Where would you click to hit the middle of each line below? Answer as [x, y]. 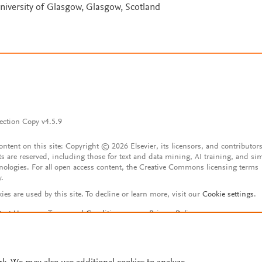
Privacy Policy [172, 214]
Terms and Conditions [86, 214]
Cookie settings [228, 195]
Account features [115, 230]
